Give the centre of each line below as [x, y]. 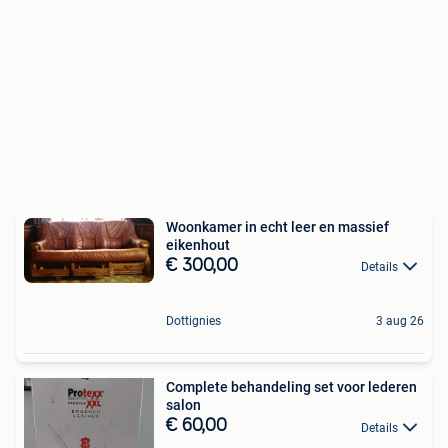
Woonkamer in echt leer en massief [277, 227]
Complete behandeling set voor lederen [291, 387]
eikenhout [198, 245]
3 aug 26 [400, 321]
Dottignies [193, 321]
